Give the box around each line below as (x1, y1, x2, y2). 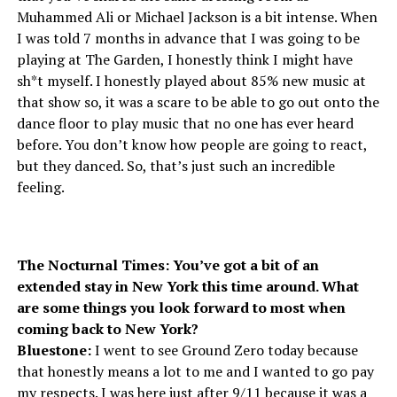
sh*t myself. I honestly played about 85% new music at (16, 70, 366, 90)
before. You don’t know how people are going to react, (16, 134, 367, 154)
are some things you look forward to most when (16, 297, 346, 317)
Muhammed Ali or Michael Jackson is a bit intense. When (16, 6, 378, 27)
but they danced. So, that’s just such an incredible (16, 155, 335, 175)
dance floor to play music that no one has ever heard (16, 113, 354, 133)
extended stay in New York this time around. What (16, 276, 359, 296)
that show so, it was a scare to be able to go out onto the (16, 91, 379, 112)
